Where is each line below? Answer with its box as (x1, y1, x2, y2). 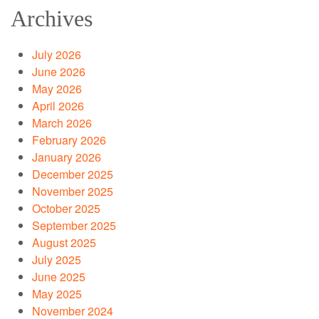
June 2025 (32, 268, 85, 286)
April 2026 (32, 98, 84, 115)
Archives (11, 6, 93, 32)
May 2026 (32, 80, 82, 98)
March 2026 (32, 115, 92, 132)
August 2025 (32, 234, 96, 251)
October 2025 (32, 200, 100, 217)
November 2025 (32, 183, 113, 200)
